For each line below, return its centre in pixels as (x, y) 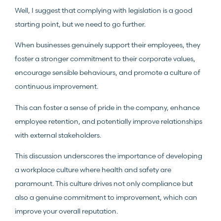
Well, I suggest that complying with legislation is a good (104, 10)
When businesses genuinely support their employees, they (108, 45)
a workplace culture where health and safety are (93, 169)
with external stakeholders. (58, 135)
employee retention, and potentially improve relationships (109, 121)
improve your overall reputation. (66, 211)
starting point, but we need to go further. (80, 24)
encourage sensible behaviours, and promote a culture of (108, 73)
